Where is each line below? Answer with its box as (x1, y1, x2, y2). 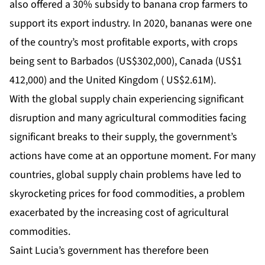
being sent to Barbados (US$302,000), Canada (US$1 (9, 54, 242, 69)
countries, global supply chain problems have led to (9, 167, 241, 183)
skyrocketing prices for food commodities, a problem (9, 186, 245, 202)
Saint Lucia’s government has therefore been (9, 243, 209, 258)
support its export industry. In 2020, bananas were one (9, 16, 252, 31)
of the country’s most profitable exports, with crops (9, 35, 238, 50)
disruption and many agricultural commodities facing (9, 111, 246, 126)
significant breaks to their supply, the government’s (9, 130, 237, 145)
